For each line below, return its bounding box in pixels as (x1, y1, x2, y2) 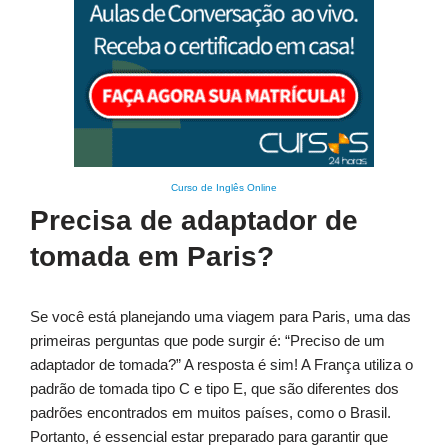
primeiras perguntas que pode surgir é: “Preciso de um (30, 332, 385, 350)
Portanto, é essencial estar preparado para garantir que (30, 428, 388, 446)
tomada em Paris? (30, 241, 274, 273)
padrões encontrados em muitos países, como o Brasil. (30, 404, 391, 422)
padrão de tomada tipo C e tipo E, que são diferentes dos (30, 380, 399, 398)
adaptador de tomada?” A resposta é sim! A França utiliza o (30, 356, 413, 374)
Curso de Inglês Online (171, 182, 277, 194)
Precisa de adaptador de (30, 205, 358, 237)
